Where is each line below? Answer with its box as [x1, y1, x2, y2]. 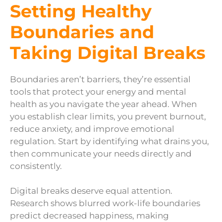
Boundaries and [10, 21, 154, 43]
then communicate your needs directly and [10, 148, 192, 159]
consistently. [10, 161, 62, 171]
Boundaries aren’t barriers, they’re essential [10, 74, 191, 84]
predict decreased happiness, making [10, 211, 169, 221]
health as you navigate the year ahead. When [10, 99, 197, 109]
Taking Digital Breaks [10, 42, 206, 63]
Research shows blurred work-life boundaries [10, 198, 200, 209]
